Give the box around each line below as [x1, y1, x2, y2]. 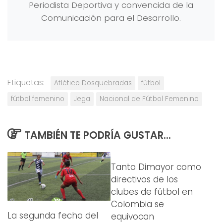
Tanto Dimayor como [111, 161, 201, 173]
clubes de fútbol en [111, 186, 193, 198]
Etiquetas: [7, 76, 45, 88]
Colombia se [111, 198, 164, 211]
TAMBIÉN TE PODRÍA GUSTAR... [24, 128, 171, 142]
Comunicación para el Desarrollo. [41, 11, 181, 24]
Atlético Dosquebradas [54, 78, 132, 88]
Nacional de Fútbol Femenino [100, 94, 199, 104]
